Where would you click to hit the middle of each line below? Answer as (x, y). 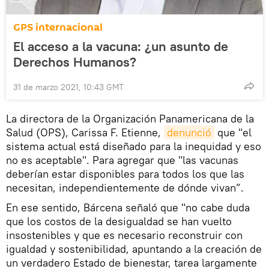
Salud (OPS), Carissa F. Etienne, (85, 133)
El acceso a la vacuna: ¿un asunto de (121, 47)
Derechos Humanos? (75, 62)
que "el (233, 133)
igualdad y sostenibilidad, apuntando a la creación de (134, 249)
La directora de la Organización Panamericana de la (130, 119)
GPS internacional (58, 28)
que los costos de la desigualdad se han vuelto (119, 222)
